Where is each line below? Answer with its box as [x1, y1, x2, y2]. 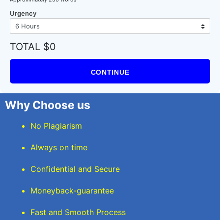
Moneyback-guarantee [30, 185, 114, 195]
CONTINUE [90, 68, 130, 77]
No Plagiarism [30, 120, 82, 131]
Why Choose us [5, 98, 90, 112]
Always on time [30, 142, 88, 152]
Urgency [10, 9, 36, 18]
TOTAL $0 [10, 41, 56, 53]
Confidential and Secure [30, 164, 120, 174]
